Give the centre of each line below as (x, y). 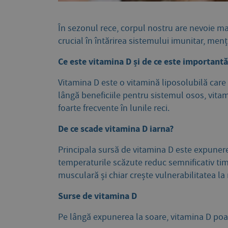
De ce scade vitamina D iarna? (116, 129)
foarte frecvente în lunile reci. (114, 108)
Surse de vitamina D (97, 196)
